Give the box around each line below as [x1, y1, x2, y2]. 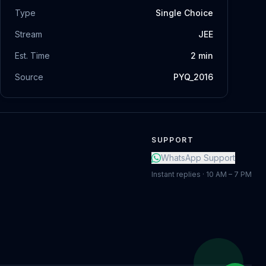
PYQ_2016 [173, 72, 213, 82]
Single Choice [156, 8, 213, 18]
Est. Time [15, 50, 50, 61]
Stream [15, 29, 42, 39]
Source [15, 72, 43, 82]
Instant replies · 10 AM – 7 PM [151, 170, 252, 179]
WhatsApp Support [161, 153, 235, 163]
